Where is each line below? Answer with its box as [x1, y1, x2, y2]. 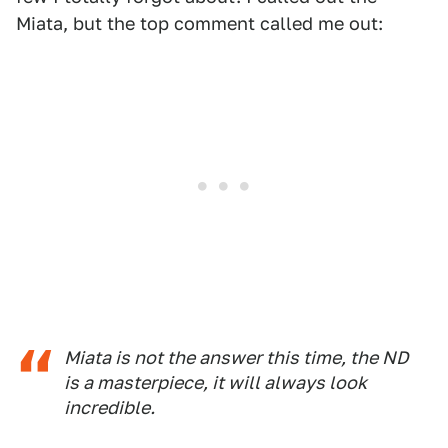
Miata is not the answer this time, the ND [64, 346, 409, 368]
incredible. [64, 396, 155, 418]
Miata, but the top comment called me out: [16, 12, 383, 34]
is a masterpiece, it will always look [64, 371, 367, 393]
